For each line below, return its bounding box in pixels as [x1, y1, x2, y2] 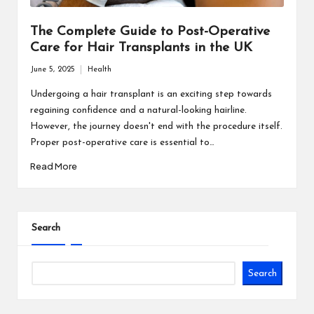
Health [87, 65, 111, 74]
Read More [29, 161, 77, 172]
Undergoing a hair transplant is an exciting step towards [29, 89, 272, 99]
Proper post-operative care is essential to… [29, 137, 214, 147]
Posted [86, 71, 111, 80]
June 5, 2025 [29, 65, 75, 74]
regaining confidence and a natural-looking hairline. [29, 105, 247, 115]
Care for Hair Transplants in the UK [29, 41, 252, 55]
